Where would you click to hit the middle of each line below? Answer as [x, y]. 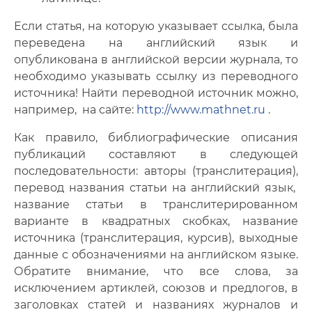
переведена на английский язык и [156, 43]
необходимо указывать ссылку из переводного [156, 76]
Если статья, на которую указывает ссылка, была [156, 26]
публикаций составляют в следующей [156, 154]
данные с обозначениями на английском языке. [156, 255]
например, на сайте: [75, 110]
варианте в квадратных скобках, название [156, 221]
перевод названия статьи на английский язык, [156, 188]
